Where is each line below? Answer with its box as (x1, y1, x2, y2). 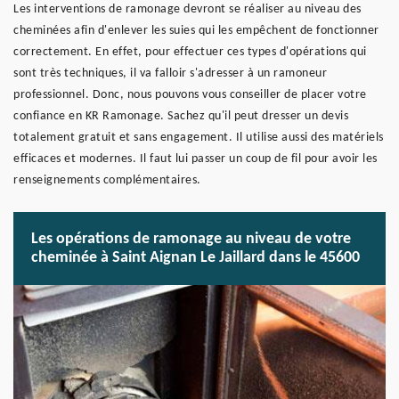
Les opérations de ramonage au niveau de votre (31, 231, 351, 248)
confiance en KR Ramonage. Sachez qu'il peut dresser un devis (13, 110, 348, 123)
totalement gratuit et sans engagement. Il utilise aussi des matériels (13, 131, 384, 144)
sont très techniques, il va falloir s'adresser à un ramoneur (13, 67, 327, 80)
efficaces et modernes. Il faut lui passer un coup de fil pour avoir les (13, 152, 378, 166)
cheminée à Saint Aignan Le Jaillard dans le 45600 (31, 249, 360, 266)
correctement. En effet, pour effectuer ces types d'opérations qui (13, 45, 367, 59)
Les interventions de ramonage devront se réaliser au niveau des (13, 3, 362, 16)
